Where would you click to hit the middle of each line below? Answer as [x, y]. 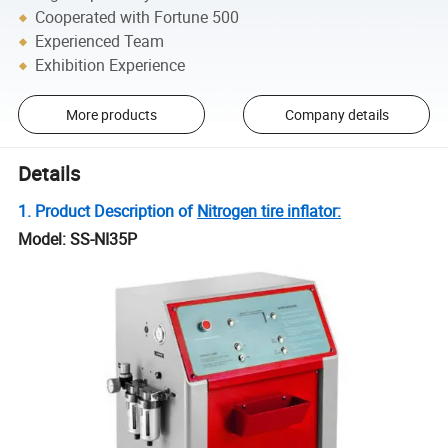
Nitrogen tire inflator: [269, 211]
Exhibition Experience [110, 65]
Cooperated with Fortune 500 [137, 17]
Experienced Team [100, 41]
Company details [336, 115]
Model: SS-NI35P [78, 239]
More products [111, 115]
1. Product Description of [108, 211]
